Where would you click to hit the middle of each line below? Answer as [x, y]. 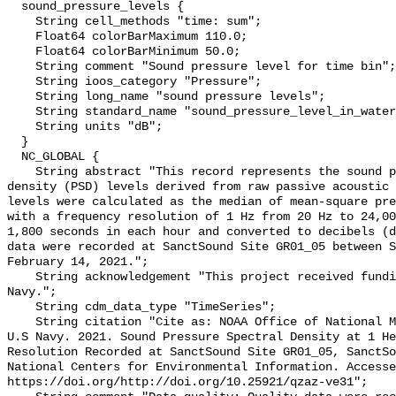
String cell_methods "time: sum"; [21, 22]
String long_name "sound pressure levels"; [21, 97]
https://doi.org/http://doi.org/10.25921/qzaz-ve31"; [187, 383]
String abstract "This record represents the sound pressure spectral [21, 172]
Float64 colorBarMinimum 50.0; [21, 52]
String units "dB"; [21, 127]
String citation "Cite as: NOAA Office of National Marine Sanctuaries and [21, 323]
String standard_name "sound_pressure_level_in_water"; [21, 112]
